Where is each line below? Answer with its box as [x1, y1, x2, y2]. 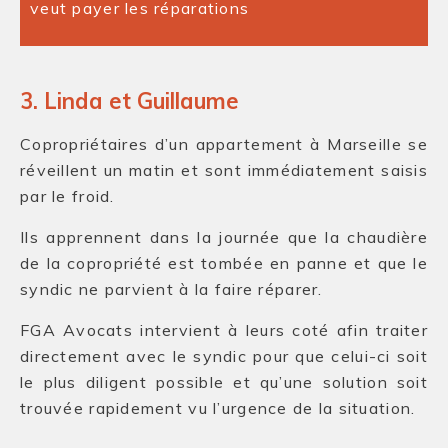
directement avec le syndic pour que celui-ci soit [20, 346, 428, 366]
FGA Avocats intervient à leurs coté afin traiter [20, 320, 428, 340]
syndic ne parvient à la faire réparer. [20, 279, 323, 299]
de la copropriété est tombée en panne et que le [20, 253, 428, 273]
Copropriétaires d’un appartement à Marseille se [20, 134, 428, 154]
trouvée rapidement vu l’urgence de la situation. [20, 398, 416, 418]
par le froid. [20, 186, 115, 206]
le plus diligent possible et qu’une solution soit [20, 372, 428, 392]
